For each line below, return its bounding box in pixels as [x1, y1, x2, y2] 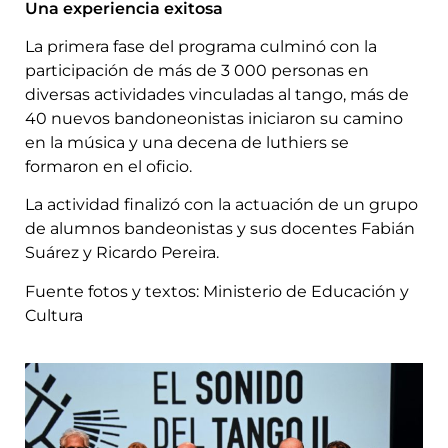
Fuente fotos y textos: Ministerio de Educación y [25, 281, 409, 301]
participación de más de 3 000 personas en [25, 61, 369, 81]
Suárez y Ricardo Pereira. [25, 243, 219, 263]
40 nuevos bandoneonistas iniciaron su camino [25, 109, 403, 129]
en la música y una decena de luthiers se [25, 133, 349, 153]
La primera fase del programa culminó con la [25, 37, 377, 57]
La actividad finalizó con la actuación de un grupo [25, 195, 418, 215]
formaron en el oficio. [25, 157, 192, 177]
